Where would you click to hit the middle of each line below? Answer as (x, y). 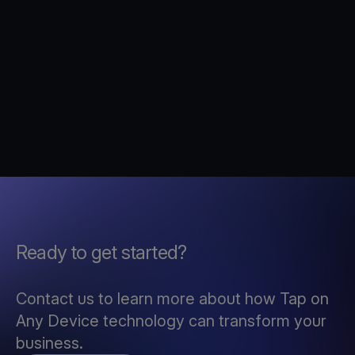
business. (52, 343)
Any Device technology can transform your (171, 321)
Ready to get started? (101, 252)
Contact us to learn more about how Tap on (172, 298)
